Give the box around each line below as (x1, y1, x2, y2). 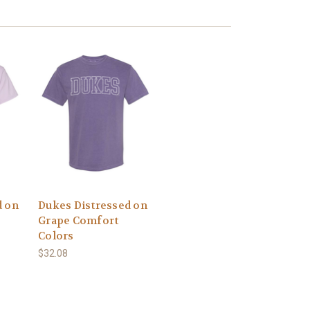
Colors (38, 229, 74, 244)
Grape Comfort (38, 214, 119, 228)
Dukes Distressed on (38, 199, 147, 213)
